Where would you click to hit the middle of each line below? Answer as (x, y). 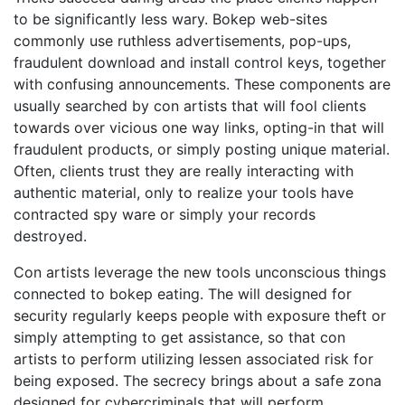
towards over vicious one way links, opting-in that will (199, 127)
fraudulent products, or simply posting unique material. (202, 149)
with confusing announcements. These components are (202, 84)
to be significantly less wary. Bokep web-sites (170, 19)
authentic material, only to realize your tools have (184, 193)
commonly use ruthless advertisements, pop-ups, (182, 41)
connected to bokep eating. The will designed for (183, 294)
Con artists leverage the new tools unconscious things (200, 272)
